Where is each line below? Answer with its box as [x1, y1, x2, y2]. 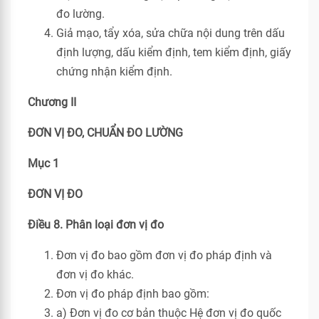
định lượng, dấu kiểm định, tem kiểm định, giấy [56, 46, 291, 59]
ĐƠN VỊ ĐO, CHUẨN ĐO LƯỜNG [28, 126, 183, 140]
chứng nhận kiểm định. [56, 65, 172, 78]
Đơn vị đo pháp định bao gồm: [56, 287, 209, 300]
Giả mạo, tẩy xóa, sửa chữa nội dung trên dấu [56, 26, 285, 40]
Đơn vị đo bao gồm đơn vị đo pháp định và [56, 249, 272, 262]
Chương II [28, 95, 76, 109]
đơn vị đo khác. [56, 268, 134, 281]
